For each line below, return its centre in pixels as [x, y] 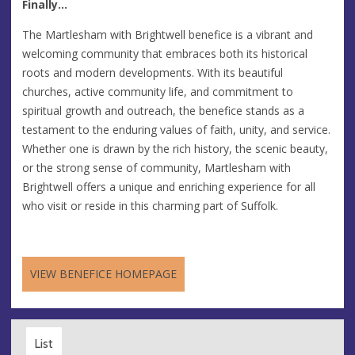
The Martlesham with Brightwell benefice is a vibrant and [168, 34]
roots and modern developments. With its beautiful [153, 72]
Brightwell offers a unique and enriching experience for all [169, 186]
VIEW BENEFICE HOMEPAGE [103, 273]
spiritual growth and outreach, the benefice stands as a [163, 110]
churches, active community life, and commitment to [158, 91]
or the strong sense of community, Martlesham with [157, 167]
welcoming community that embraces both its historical [165, 53]
